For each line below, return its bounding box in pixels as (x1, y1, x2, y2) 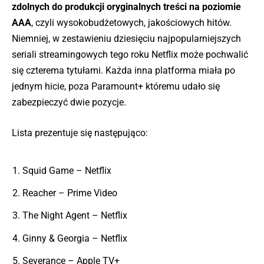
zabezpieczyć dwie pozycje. (12, 96, 126, 108)
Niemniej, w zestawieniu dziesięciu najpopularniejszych (12, 32, 241, 44)
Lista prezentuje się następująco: (12, 127, 148, 139)
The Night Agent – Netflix (22, 210, 128, 222)
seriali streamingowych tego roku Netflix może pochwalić (12, 48, 248, 60)
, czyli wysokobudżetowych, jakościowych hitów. (31, 16, 232, 28)
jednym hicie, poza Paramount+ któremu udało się (12, 80, 220, 92)
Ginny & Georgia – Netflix (22, 232, 128, 244)
